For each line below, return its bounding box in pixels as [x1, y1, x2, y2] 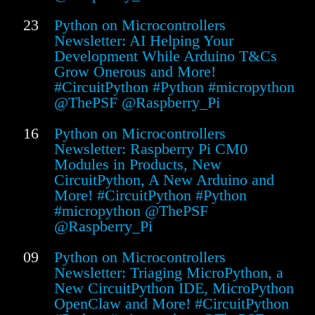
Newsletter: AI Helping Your [54, 32, 233, 50]
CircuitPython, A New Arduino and [54, 171, 274, 189]
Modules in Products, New [54, 155, 221, 174]
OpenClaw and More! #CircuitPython [54, 295, 289, 313]
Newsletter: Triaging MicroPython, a [54, 264, 283, 282]
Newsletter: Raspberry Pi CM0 [54, 140, 247, 158]
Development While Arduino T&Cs [54, 47, 277, 65]
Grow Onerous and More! [54, 63, 216, 81]
